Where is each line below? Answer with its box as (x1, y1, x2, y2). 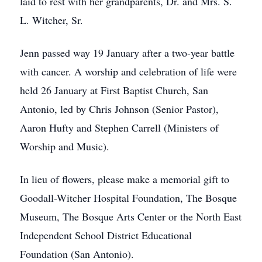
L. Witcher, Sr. (20, 13, 83, 27)
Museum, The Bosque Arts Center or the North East (20, 209, 242, 223)
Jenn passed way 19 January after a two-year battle (20, 46, 235, 60)
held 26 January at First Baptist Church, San (20, 83, 208, 97)
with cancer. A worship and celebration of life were (20, 64, 237, 78)
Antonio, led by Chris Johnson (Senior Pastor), (20, 102, 219, 116)
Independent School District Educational (20, 228, 192, 242)
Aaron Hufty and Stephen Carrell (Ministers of (20, 120, 219, 135)
